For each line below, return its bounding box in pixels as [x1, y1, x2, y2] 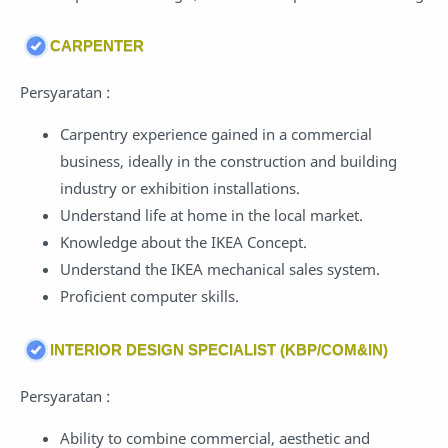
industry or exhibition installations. [60, 178, 300, 199]
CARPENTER [50, 37, 144, 55]
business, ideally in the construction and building [60, 151, 397, 172]
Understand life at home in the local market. [60, 205, 363, 226]
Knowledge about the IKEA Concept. [60, 232, 307, 253]
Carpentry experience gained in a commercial [60, 124, 372, 145]
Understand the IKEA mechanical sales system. [60, 259, 380, 280]
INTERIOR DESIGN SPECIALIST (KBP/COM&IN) [50, 340, 388, 358]
